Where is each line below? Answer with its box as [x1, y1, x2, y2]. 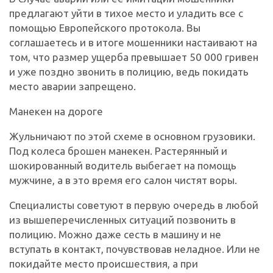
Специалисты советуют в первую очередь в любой [9, 199, 258, 211]
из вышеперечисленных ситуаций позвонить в [9, 213, 236, 225]
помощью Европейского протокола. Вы [9, 21, 200, 34]
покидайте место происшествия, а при [9, 257, 198, 269]
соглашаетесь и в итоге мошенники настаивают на [9, 36, 257, 48]
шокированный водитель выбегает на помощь [9, 159, 236, 171]
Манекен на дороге [9, 105, 103, 117]
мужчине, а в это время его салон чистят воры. [9, 174, 237, 186]
